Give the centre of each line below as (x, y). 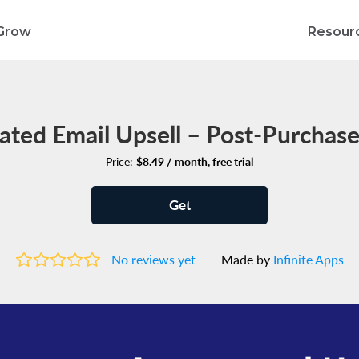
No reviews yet (153, 260)
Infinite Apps (308, 260)
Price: (121, 161)
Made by (247, 260)
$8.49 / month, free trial (195, 161)
